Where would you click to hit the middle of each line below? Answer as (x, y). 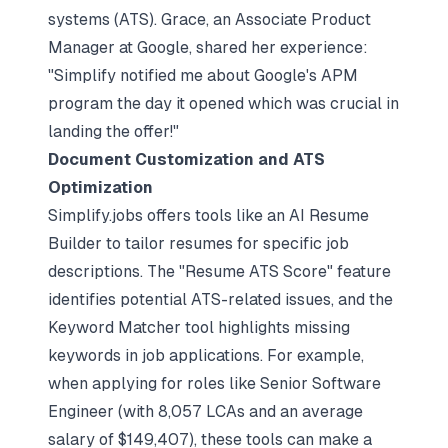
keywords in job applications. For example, (206, 355)
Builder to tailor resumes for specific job (198, 243)
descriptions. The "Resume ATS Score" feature (219, 271)
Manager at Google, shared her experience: (208, 47)
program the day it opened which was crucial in (223, 103)
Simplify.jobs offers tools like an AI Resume (208, 215)
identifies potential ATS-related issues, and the (220, 299)
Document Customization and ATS (186, 159)
